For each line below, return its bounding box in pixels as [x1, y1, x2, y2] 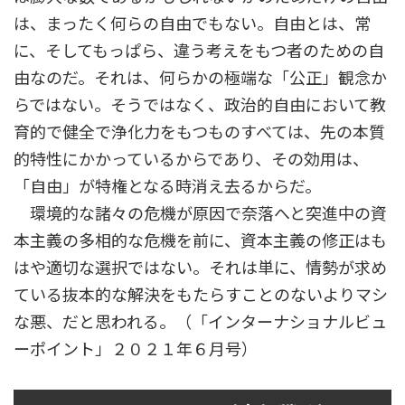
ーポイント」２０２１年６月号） [14, 339, 290, 360]
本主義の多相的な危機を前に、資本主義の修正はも [14, 231, 387, 251]
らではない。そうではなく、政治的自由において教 [14, 95, 386, 116]
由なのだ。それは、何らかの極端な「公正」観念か [14, 68, 387, 89]
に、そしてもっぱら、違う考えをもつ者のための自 [14, 41, 384, 61]
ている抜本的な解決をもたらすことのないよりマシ [14, 285, 388, 306]
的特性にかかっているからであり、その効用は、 [14, 149, 369, 170]
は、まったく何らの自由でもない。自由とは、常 [14, 14, 371, 34]
